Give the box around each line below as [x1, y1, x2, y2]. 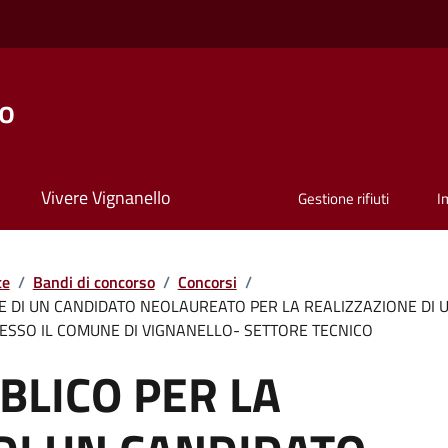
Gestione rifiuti [298, 187, 390, 211]
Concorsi [177, 269, 237, 294]
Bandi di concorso [32, 269, 155, 294]
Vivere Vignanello [40, 184, 171, 212]
